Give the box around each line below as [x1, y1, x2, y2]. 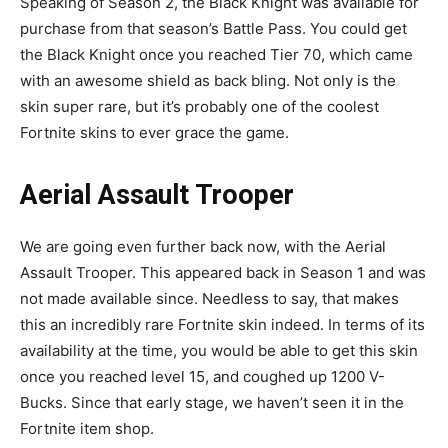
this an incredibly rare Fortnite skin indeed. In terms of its [20, 314, 425, 334]
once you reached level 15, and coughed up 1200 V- [20, 366, 385, 386]
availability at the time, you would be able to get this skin [20, 340, 418, 360]
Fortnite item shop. [20, 418, 154, 438]
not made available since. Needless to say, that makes [20, 288, 399, 308]
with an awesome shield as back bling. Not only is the [20, 70, 396, 90]
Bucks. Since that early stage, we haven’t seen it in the [20, 392, 404, 412]
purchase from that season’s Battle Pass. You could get [20, 18, 407, 38]
